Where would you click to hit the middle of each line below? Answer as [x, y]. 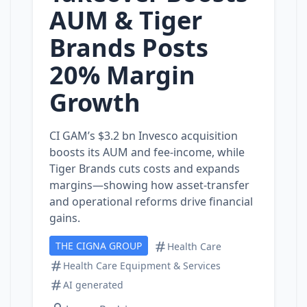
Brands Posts [129, 48]
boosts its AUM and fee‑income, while [147, 152]
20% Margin [122, 75]
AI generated [93, 285]
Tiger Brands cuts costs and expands [145, 169]
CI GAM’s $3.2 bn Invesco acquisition [144, 136]
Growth [95, 102]
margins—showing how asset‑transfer [149, 185]
